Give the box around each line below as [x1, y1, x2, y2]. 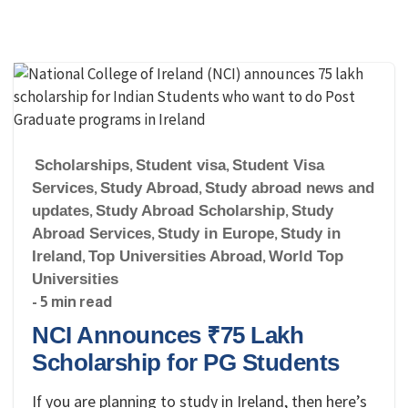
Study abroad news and [205, 179, 374, 197]
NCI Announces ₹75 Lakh [32, 322, 303, 348]
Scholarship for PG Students [32, 350, 340, 375]
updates [32, 202, 89, 219]
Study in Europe [158, 225, 274, 242]
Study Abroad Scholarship [96, 202, 285, 219]
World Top [269, 248, 343, 265]
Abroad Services [32, 225, 151, 242]
